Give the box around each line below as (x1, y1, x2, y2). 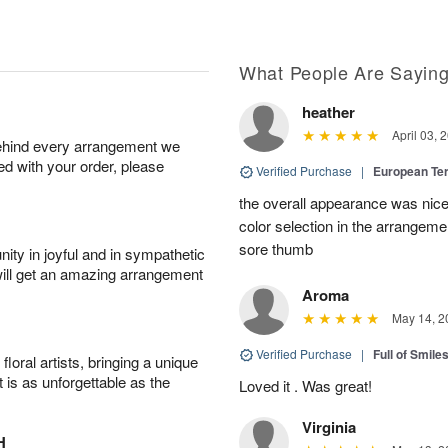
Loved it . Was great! (239, 374, 372, 396)
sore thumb (239, 237, 313, 259)
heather (302, 100, 355, 123)
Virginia (302, 415, 356, 438)
